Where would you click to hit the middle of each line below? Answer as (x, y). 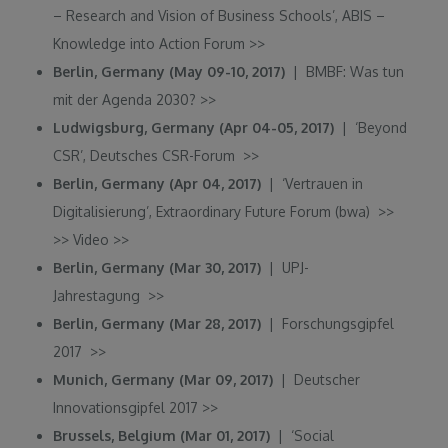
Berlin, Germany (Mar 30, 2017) (157, 267)
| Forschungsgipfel (328, 323)
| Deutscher (317, 379)
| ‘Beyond (371, 127)
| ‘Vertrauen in (312, 183)
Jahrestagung (101, 295)
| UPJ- (285, 267)
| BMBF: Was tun (345, 71)
